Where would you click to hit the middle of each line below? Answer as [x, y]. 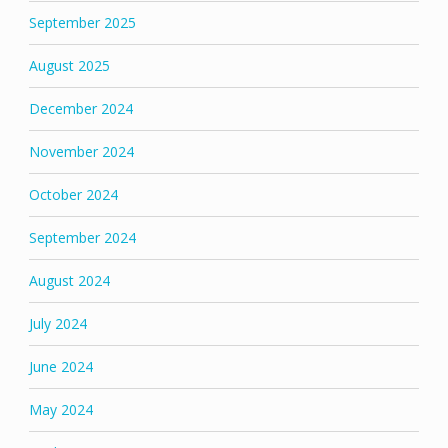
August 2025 [69, 66]
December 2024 [80, 109]
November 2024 [81, 152]
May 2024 [60, 410]
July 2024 [57, 324]
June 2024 [60, 367]
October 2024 [73, 195]
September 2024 [82, 238]
